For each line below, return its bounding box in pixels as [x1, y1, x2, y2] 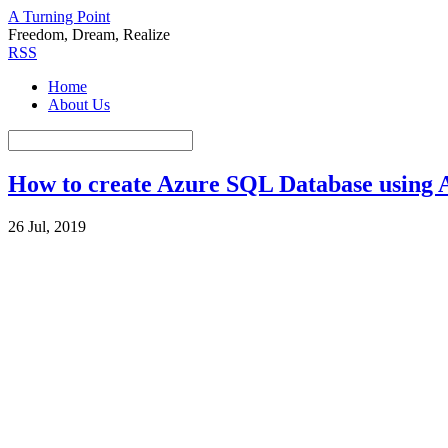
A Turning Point [8, 8, 110, 25]
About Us [48, 96, 110, 113]
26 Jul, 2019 [8, 217, 86, 235]
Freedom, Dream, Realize [8, 26, 170, 43]
